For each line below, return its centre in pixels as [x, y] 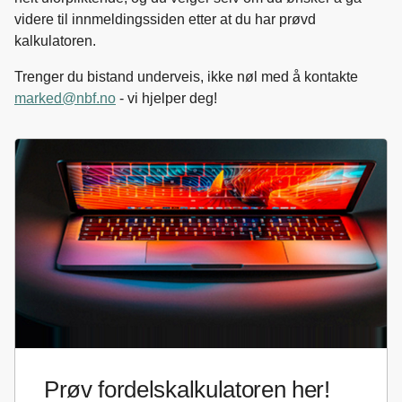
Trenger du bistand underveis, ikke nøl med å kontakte [186, 77]
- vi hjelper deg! [168, 98]
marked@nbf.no [65, 98]
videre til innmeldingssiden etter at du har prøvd [165, 19]
